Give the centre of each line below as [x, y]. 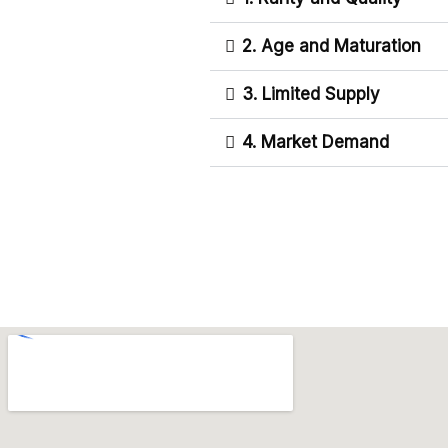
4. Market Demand [315, 141]
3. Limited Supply [310, 93]
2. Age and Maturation [331, 45]
